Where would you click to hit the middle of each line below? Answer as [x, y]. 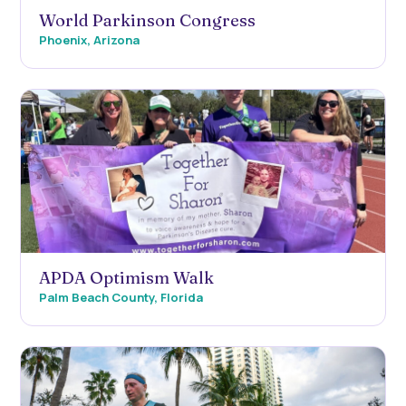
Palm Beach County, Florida [121, 297]
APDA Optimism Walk [126, 277]
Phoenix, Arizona [89, 39]
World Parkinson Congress [147, 20]
